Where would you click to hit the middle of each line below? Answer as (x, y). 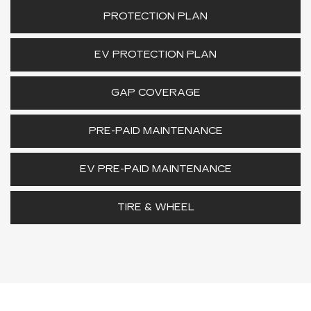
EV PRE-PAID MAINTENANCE (155, 169)
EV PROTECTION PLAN (155, 54)
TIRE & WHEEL (155, 207)
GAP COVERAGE (155, 93)
